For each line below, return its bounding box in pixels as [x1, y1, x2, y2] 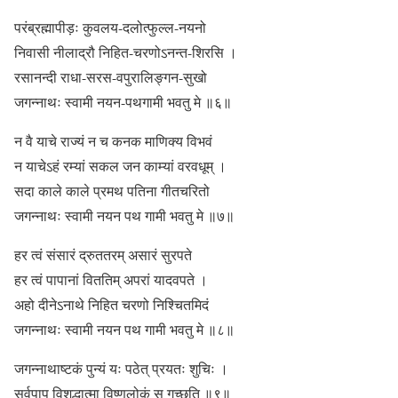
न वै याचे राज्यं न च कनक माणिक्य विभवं [14, 131, 212, 150]
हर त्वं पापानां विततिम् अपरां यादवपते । [14, 269, 208, 289]
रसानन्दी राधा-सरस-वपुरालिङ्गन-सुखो [14, 67, 207, 86]
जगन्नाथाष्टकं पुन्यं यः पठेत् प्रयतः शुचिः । [14, 358, 228, 378]
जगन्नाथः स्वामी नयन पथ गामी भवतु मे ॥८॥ [14, 319, 235, 338]
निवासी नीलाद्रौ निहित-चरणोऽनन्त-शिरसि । [14, 42, 237, 61]
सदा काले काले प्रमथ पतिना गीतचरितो [14, 180, 210, 200]
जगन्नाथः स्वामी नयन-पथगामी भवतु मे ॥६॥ [14, 92, 232, 111]
